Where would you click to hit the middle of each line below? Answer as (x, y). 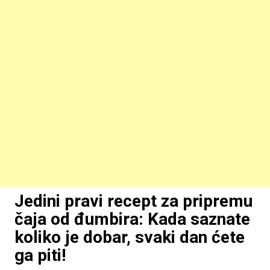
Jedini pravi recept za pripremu (133, 201)
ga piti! (40, 255)
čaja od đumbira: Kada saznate (132, 219)
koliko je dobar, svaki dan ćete (129, 237)
